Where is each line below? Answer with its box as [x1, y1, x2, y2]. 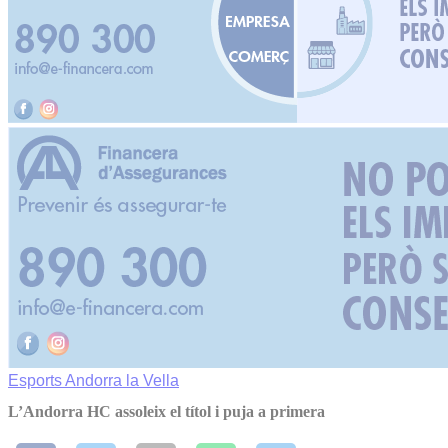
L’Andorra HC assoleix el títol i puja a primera [8, 403, 325, 421]
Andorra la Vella [65, 372, 179, 389]
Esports [8, 372, 65, 389]
